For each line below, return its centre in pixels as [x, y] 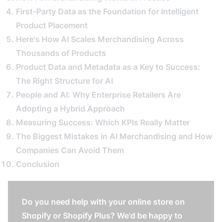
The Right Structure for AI [64, 81]
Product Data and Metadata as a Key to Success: [108, 67]
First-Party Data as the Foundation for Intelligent [107, 11]
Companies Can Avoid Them [70, 150]
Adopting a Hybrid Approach [70, 109]
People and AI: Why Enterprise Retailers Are [98, 95]
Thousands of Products [61, 53]
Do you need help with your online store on [103, 202]
